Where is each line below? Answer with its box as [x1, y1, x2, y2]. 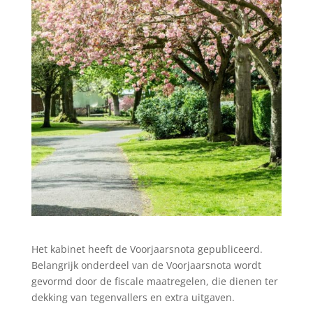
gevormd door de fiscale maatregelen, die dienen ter [31, 274, 278, 288]
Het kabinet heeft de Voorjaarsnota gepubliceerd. [31, 242, 263, 256]
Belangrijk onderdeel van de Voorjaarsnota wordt [31, 258, 261, 272]
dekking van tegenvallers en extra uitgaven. [31, 290, 235, 304]
